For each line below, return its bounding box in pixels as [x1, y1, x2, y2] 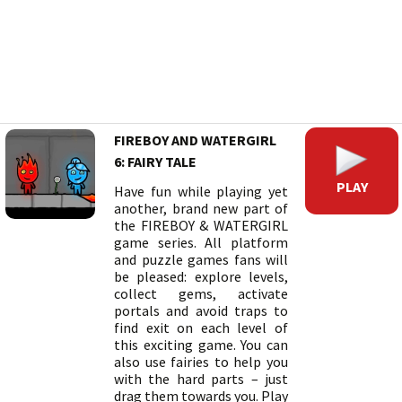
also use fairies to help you [114, 353, 288, 371]
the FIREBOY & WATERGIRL [114, 216, 288, 234]
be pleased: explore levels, [114, 267, 288, 285]
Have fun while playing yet [114, 182, 288, 200]
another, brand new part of [114, 199, 288, 217]
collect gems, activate [114, 284, 288, 302]
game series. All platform [114, 233, 288, 251]
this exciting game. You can [114, 336, 288, 354]
